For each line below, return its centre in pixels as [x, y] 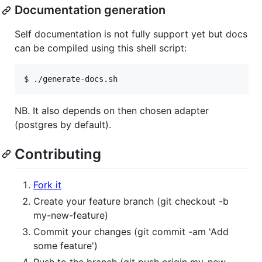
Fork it [47, 185]
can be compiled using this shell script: [101, 48]
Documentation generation [90, 10]
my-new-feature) [71, 215]
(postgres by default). [63, 125]
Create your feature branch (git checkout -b [131, 201]
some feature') [65, 245]
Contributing [58, 154]
